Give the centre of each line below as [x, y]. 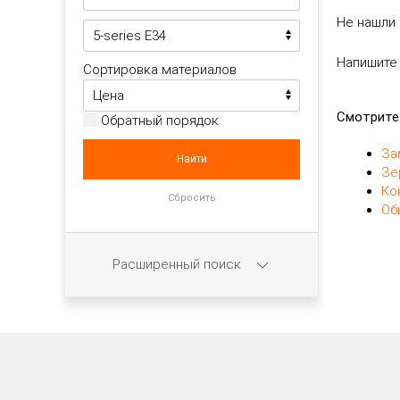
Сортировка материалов [160, 70]
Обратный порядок [158, 121]
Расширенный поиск [178, 264]
